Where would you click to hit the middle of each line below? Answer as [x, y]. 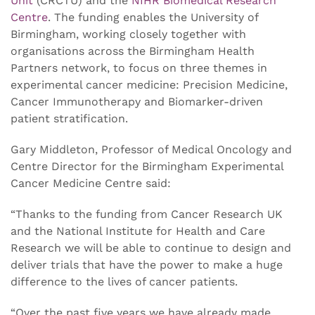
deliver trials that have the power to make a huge [147, 265]
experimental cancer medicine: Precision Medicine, [149, 85]
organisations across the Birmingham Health [133, 51]
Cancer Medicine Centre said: [91, 184]
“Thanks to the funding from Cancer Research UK [147, 214]
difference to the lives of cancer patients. [124, 282]
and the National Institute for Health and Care [138, 231]
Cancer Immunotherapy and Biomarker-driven [137, 102]
